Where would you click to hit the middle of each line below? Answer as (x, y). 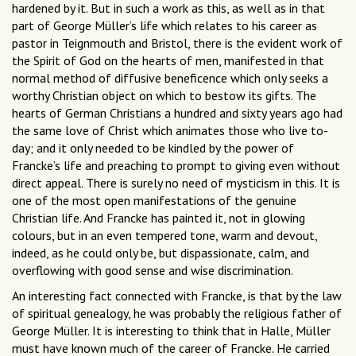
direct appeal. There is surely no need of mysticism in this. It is (176, 183)
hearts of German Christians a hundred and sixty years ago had (177, 113)
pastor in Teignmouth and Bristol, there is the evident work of (177, 43)
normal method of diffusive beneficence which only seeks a (170, 78)
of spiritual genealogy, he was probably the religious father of (177, 313)
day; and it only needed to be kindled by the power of (153, 148)
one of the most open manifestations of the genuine (154, 201)
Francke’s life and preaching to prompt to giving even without (176, 166)
